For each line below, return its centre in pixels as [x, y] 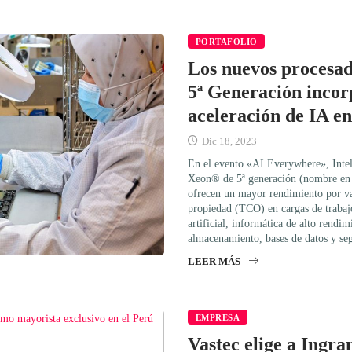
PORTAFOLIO [227, 41]
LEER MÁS [214, 261]
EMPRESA [218, 317]
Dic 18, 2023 [228, 141]
